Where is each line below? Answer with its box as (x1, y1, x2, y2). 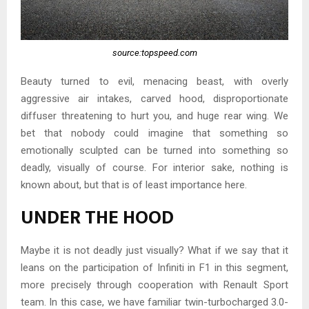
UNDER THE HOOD (21, 201, 174, 234)
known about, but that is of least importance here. (21, 178, 247, 191)
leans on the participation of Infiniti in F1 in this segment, (21, 261, 288, 274)
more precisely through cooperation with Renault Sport (21, 278, 288, 291)
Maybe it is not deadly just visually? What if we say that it (21, 243, 288, 257)
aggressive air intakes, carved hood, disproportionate (21, 92, 288, 105)
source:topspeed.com (112, 48, 197, 59)
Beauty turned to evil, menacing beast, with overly (21, 74, 288, 88)
